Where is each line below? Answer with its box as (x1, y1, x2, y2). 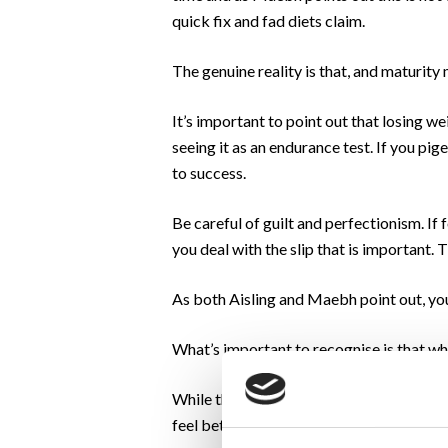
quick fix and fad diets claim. (172, 11, 365, 30)
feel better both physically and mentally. (172, 415, 444, 434)
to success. (172, 163, 246, 182)
